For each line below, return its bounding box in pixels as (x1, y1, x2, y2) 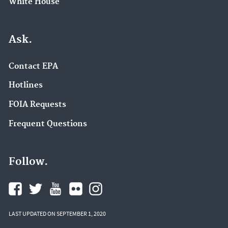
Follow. (9, 155, 48, 168)
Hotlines (9, 80, 43, 91)
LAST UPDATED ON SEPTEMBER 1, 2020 (9, 209, 106, 217)
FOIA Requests (9, 100, 66, 110)
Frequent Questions (9, 119, 87, 129)
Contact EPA (9, 61, 58, 71)
